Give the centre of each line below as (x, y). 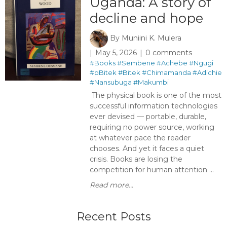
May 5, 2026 (116, 53)
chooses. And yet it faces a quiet (147, 148)
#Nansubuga (110, 82)
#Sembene (136, 63)
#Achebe (172, 63)
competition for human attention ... (152, 170)
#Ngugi (201, 63)
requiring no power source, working (152, 127)
